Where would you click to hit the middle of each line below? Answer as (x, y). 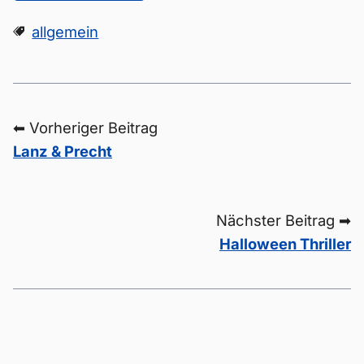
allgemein (65, 32)
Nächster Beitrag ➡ (284, 220)
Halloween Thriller (285, 244)
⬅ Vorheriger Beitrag (85, 128)
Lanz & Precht (63, 151)
